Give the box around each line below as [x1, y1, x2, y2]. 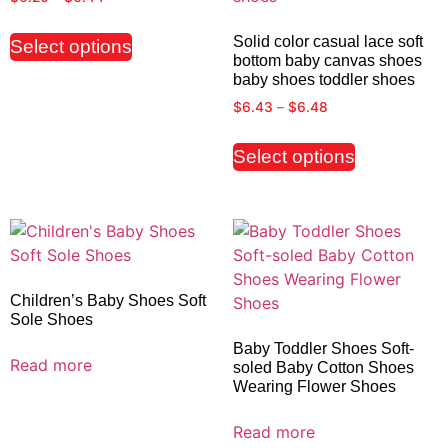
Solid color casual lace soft [232, 33, 423, 51]
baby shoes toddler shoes [232, 71, 415, 89]
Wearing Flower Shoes [232, 378, 396, 395]
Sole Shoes [10, 311, 93, 328]
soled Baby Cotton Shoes [232, 359, 414, 376]
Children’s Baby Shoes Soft [10, 292, 206, 309]
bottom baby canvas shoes [232, 52, 422, 70]
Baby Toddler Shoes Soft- [232, 340, 414, 357]
